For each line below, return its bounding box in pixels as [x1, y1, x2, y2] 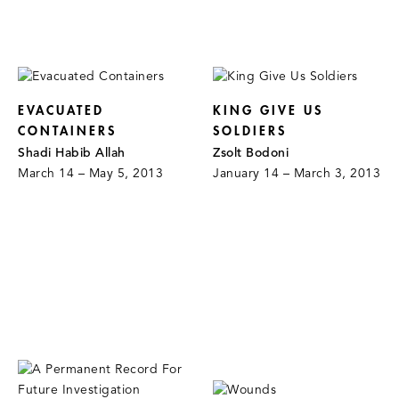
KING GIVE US [213, 102, 324, 118]
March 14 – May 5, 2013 [18, 166, 163, 182]
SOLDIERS [213, 123, 288, 139]
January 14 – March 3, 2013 [213, 166, 381, 182]
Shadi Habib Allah [18, 145, 126, 161]
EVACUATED [18, 102, 104, 118]
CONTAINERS [18, 123, 117, 139]
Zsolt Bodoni [213, 145, 289, 161]
